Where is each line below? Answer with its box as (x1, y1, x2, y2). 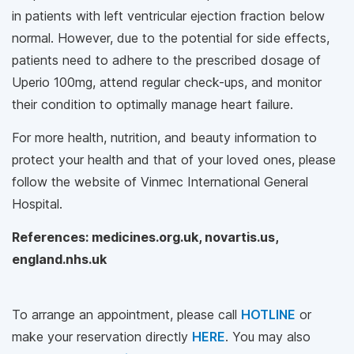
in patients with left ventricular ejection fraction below (12, 8, 325, 24)
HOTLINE (241, 307, 296, 322)
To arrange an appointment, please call (12, 307, 241, 322)
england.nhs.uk (12, 251, 110, 267)
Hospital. (12, 196, 62, 212)
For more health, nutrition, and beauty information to (12, 130, 317, 145)
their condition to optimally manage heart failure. (12, 96, 293, 112)
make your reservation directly (12, 329, 192, 345)
